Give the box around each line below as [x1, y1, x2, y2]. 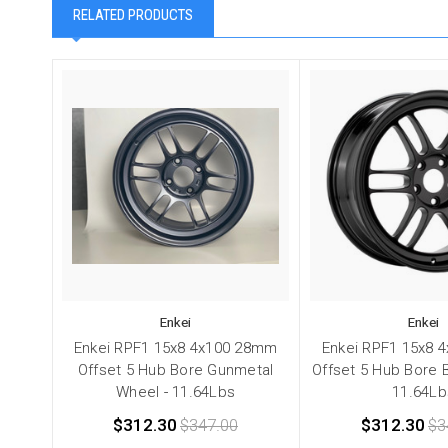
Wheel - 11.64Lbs [116, 383, 235, 402]
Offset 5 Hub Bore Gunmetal [77, 361, 274, 380]
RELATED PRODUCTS [73, 6, 193, 25]
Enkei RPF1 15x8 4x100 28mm [73, 339, 278, 358]
